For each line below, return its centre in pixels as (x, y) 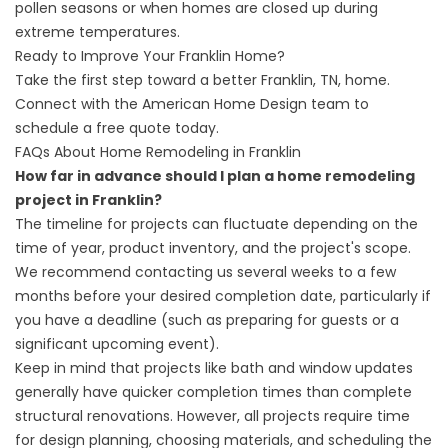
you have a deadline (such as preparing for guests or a (207, 320)
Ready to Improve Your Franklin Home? (150, 56)
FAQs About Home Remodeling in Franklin (158, 152)
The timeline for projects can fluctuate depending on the (216, 224)
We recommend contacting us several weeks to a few (205, 272)
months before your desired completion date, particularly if (223, 296)
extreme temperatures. (99, 32)
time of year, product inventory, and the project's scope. (213, 248)
